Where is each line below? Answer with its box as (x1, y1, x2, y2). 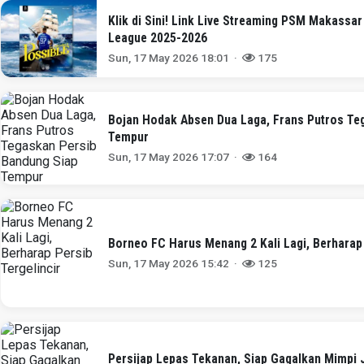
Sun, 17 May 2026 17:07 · (108, 150, 243, 164)
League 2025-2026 (108, 29, 208, 45)
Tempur (108, 129, 149, 145)
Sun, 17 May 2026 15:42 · (108, 257, 243, 271)
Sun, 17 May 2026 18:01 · (108, 50, 243, 64)
